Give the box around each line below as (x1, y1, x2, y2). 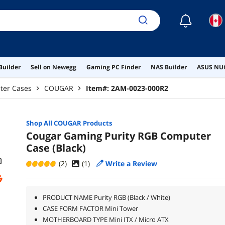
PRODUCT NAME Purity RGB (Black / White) (42, 192, 170, 202)
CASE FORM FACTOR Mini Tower (42, 203, 138, 213)
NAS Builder (150, 62, 187, 71)
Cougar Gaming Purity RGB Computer (26, 129, 211, 143)
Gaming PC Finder (86, 62, 141, 71)
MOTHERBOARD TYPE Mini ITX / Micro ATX (42, 214, 169, 224)
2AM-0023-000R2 (111, 83, 168, 93)
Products (81, 118, 112, 128)
